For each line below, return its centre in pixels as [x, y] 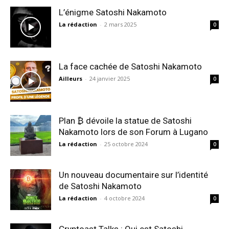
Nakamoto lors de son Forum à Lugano [133, 132]
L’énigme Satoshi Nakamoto [113, 12]
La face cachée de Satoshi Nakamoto [130, 66]
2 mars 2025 [120, 24]
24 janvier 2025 [110, 78]
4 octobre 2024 [124, 198]
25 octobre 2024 [126, 144]
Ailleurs [71, 78]
